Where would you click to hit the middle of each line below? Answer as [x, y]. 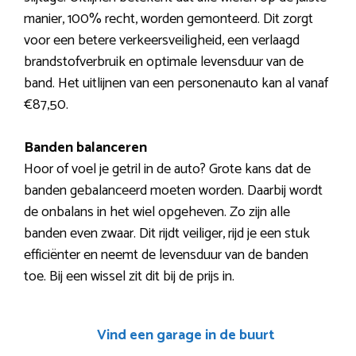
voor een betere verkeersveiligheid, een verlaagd [162, 40]
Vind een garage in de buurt [186, 335]
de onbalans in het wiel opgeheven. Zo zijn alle [157, 212]
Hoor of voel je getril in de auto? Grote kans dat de [167, 169]
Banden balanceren [85, 147]
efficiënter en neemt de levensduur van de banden [166, 255]
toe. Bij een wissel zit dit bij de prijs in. [129, 276]
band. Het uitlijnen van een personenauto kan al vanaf [176, 83]
